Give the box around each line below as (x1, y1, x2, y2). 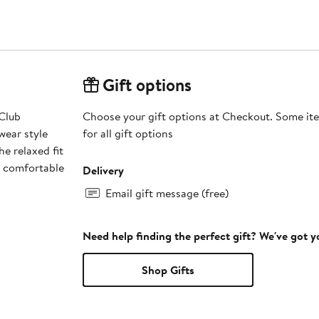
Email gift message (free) (105, 184, 229, 201)
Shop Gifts (141, 261, 194, 278)
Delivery (82, 162, 124, 178)
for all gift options (82, 125, 173, 141)
